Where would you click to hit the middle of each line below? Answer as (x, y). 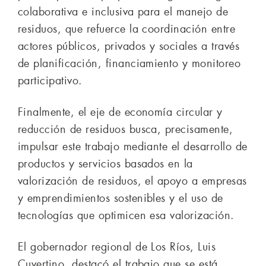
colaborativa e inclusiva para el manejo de (123, 12)
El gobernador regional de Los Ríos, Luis (117, 247)
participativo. (50, 80)
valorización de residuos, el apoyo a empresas (132, 181)
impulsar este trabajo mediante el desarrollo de (133, 146)
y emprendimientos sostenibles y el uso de (121, 198)
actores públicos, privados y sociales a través (129, 46)
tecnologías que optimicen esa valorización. (126, 215)
